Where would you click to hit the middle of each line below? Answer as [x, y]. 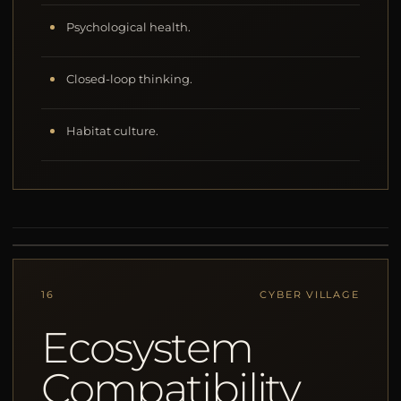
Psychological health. [129, 27]
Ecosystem [147, 347]
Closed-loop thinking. [130, 79]
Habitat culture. [113, 131]
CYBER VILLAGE [310, 294]
